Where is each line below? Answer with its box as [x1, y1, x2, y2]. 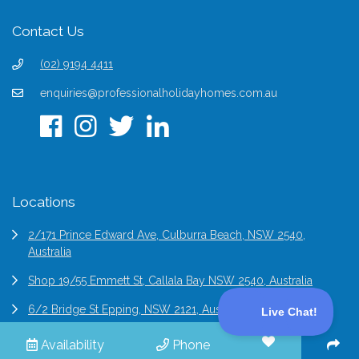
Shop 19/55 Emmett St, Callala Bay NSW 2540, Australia [28, 274, 313, 288]
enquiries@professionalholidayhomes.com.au [40, 87, 277, 100]
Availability [37, 337, 104, 353]
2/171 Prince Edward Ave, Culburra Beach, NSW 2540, [28, 228, 305, 242]
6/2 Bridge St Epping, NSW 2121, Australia [28, 303, 245, 317]
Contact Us [12, 23, 84, 40]
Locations [12, 194, 75, 211]
